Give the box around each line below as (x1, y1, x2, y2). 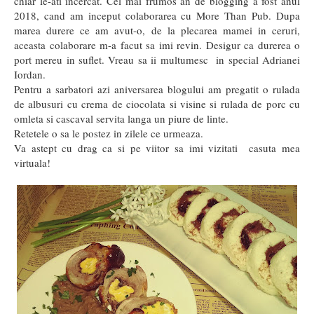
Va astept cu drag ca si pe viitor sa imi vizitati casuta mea (14, 141, 300, 156)
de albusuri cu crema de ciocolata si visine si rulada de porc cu (14, 97, 300, 111)
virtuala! (14, 156, 50, 170)
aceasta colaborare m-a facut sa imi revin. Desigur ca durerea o (14, 38, 300, 53)
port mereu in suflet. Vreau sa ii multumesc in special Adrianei (14, 53, 300, 67)
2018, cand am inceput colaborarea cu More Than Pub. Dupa (14, 8, 300, 23)
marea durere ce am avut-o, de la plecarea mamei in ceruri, (14, 23, 300, 38)
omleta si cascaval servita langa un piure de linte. (14, 111, 228, 126)
